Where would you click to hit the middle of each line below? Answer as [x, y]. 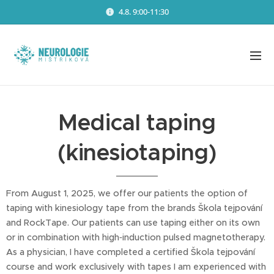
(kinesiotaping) [137, 153]
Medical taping [137, 123]
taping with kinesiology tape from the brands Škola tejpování [134, 208]
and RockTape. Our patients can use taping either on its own [133, 223]
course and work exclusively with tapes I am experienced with [136, 267]
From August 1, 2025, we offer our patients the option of [127, 193]
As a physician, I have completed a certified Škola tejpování [131, 252]
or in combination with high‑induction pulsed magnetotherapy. [136, 237]
